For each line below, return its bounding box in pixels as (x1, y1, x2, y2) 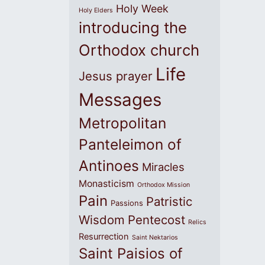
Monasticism (79, 177, 134, 189)
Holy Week (116, 2, 169, 15)
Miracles (142, 160, 185, 173)
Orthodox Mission (137, 180, 190, 189)
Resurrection (79, 231, 129, 242)
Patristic (146, 193, 192, 209)
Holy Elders (79, 6, 113, 14)
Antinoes (79, 156, 139, 174)
